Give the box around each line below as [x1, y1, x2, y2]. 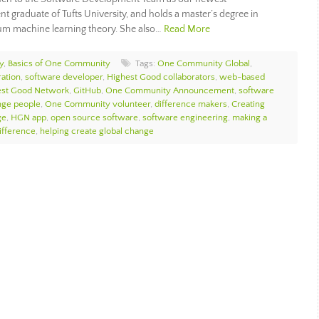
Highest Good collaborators [107, 72, 215, 82]
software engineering [142, 113, 228, 122]
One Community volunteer [45, 99, 150, 109]
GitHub [73, 85, 101, 95]
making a [232, 113, 267, 122]
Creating [231, 99, 265, 109]
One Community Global [157, 58, 250, 68]
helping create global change [40, 126, 154, 136]
